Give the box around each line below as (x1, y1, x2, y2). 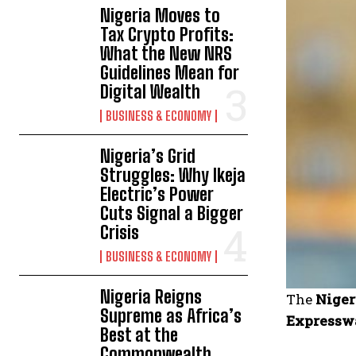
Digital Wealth (100, 81, 201, 103)
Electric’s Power (100, 184, 214, 205)
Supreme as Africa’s (100, 305, 242, 327)
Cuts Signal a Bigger (100, 203, 243, 224)
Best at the (100, 324, 179, 346)
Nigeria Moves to (100, 5, 221, 26)
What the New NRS (100, 43, 233, 64)
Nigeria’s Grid (100, 145, 196, 167)
